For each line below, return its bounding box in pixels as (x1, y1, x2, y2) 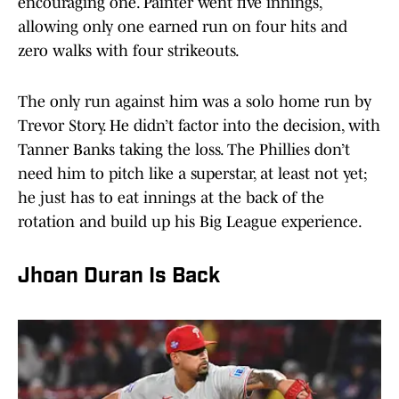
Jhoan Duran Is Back (18, 266, 220, 289)
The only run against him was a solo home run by (18, 93, 371, 111)
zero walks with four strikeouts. (18, 42, 240, 61)
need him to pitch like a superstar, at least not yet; (18, 165, 368, 183)
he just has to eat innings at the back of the (18, 189, 324, 208)
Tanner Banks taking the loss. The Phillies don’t (18, 141, 350, 159)
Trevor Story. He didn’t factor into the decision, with (18, 117, 380, 135)
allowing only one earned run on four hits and (18, 18, 347, 37)
